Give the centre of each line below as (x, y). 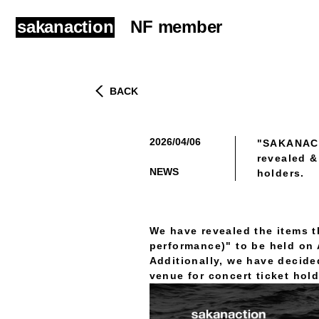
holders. (281, 173)
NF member (177, 27)
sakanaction (66, 27)
